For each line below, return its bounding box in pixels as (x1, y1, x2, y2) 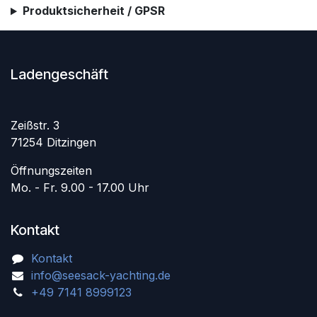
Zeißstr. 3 (11, 118, 59, 133)
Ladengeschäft (11, 66, 108, 83)
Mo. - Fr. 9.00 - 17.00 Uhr (11, 180, 149, 195)
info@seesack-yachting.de (30, 268, 171, 283)
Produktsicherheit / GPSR (22, 4, 165, 18)
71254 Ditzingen (11, 135, 96, 150)
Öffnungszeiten (11, 163, 92, 178)
